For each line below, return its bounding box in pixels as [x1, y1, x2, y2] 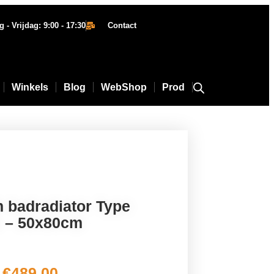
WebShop [101, 82, 147, 92]
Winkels [12, 82, 48, 92]
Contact [108, 21, 137, 30]
